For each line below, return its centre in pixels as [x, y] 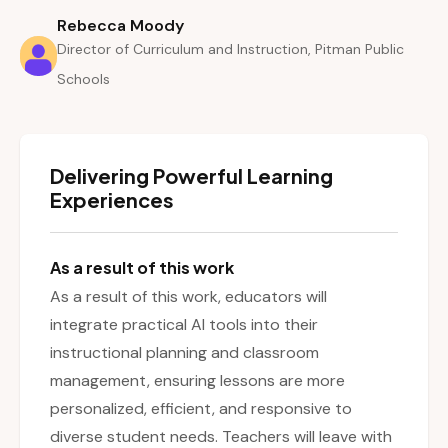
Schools [83, 79]
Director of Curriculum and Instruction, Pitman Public [230, 49]
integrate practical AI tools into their [184, 325]
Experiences [112, 200]
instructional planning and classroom [184, 353]
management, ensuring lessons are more [197, 381]
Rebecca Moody [120, 26]
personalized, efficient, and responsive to [201, 409]
